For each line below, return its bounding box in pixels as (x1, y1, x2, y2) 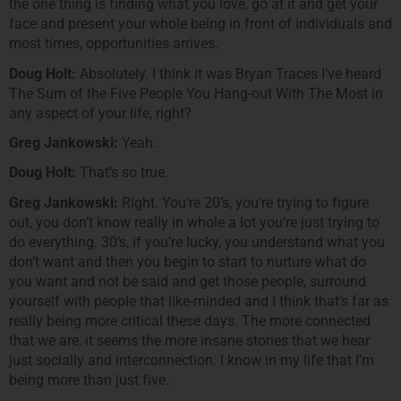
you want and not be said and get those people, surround (9, 272, 366, 290)
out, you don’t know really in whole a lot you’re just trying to (9, 213, 380, 231)
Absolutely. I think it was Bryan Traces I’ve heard (76, 64, 381, 82)
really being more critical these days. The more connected (9, 311, 371, 329)
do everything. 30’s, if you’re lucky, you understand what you (9, 233, 385, 251)
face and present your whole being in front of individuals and (9, 15, 392, 33)
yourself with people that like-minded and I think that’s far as (9, 292, 388, 310)
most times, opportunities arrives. (9, 35, 218, 53)
